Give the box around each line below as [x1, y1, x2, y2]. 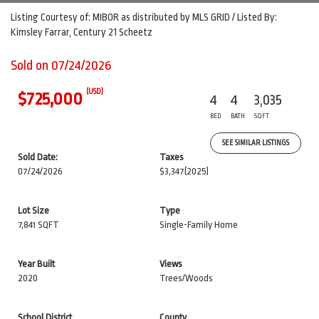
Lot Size [18, 205, 49, 216]
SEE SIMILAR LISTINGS [222, 139, 289, 147]
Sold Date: [18, 152, 58, 162]
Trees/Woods [159, 273, 213, 283]
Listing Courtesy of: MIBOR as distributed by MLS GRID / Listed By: [11, 11, 277, 23]
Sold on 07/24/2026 [11, 58, 112, 73]
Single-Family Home [159, 219, 238, 230]
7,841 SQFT [18, 219, 59, 230]
